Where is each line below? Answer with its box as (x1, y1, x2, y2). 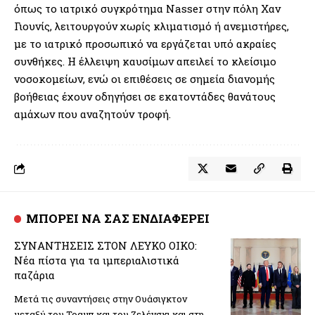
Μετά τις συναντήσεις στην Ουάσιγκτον (14, 292, 187, 305)
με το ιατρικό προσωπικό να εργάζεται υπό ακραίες (14, 36, 276, 51)
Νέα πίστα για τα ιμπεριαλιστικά (14, 252, 179, 267)
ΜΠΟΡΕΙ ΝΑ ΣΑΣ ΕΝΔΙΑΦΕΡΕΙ (26, 210, 210, 226)
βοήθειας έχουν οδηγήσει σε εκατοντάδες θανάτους (14, 89, 276, 103)
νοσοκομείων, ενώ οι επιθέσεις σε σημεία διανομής (14, 71, 275, 86)
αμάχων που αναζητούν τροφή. (14, 106, 171, 121)
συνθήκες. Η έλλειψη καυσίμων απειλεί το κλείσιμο (14, 53, 276, 68)
